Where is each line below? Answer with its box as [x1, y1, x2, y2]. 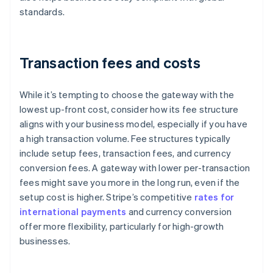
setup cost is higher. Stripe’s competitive [19, 191, 194, 204]
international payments [19, 205, 127, 218]
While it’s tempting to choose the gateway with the [19, 88, 235, 101]
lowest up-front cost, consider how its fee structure [19, 103, 239, 116]
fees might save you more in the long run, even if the [19, 176, 240, 189]
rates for [194, 191, 235, 204]
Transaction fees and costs [19, 53, 200, 73]
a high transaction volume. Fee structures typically [19, 132, 231, 145]
